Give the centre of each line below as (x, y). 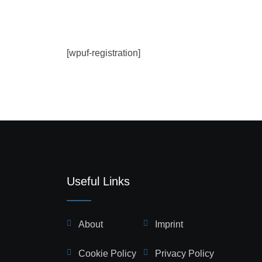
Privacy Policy (184, 254)
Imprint (169, 224)
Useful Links (98, 181)
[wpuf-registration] (104, 53)
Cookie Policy (107, 254)
